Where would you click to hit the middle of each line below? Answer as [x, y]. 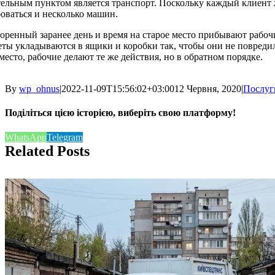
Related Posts [47, 151]
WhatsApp [26, 137]
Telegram [65, 137]
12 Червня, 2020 [208, 89]
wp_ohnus [39, 89]
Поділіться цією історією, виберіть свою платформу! [120, 113]
